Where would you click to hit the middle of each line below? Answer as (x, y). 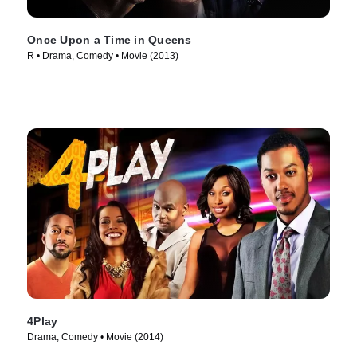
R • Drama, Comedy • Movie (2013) (103, 56)
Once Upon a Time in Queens (110, 40)
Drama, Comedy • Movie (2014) (95, 337)
